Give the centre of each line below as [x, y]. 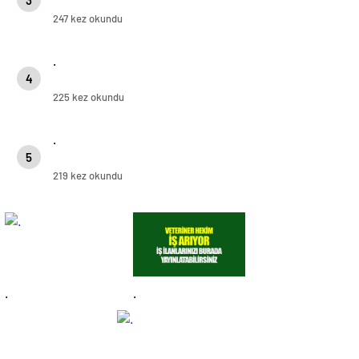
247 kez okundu [88, 18]
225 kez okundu [89, 97]
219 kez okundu [88, 175]
